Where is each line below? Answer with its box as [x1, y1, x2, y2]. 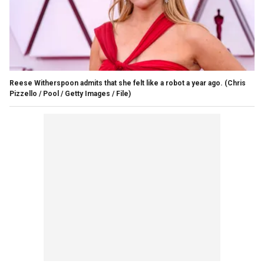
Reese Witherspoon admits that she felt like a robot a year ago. [9, 78, 223, 87]
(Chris [225, 78, 246, 87]
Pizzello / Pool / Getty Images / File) [9, 89, 131, 98]
